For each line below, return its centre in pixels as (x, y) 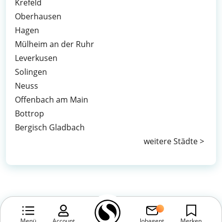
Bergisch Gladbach (50, 127)
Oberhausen (38, 16)
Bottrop (29, 113)
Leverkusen (36, 58)
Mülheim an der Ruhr (55, 44)
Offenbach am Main (52, 100)
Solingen (31, 72)
